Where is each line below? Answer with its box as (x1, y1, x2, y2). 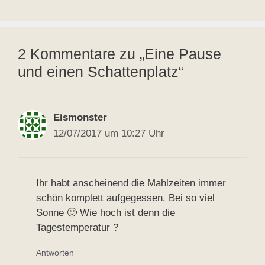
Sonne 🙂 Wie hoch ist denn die (36, 207, 175, 219)
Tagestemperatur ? (36, 222, 118, 234)
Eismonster (53, 111, 107, 123)
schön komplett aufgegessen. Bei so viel (36, 192, 215, 204)
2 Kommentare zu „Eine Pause (18, 45, 221, 62)
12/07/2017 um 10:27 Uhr (53, 127, 164, 139)
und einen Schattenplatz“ (18, 63, 183, 80)
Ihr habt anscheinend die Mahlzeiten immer (36, 177, 226, 189)
